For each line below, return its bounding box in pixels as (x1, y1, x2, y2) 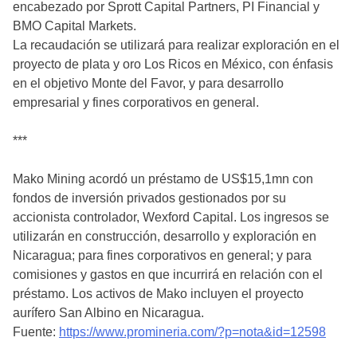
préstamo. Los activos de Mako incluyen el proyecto (13, 286, 304, 300)
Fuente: (13, 324, 59, 339)
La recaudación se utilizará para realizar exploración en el (13, 37, 339, 52)
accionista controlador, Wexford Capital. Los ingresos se (13, 210, 329, 224)
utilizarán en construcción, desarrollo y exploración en (13, 229, 316, 243)
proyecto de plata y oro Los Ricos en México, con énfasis (13, 57, 333, 71)
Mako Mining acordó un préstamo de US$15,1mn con (13, 171, 313, 186)
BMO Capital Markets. (13, 18, 136, 33)
